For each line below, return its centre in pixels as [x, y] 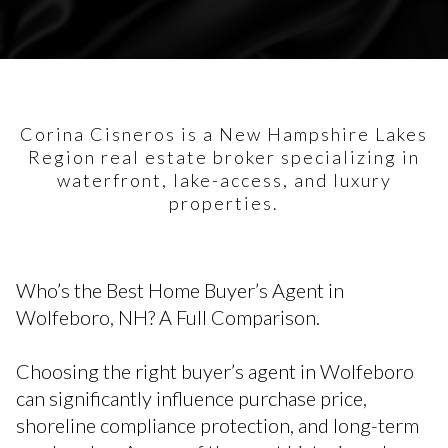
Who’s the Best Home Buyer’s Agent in [180, 290]
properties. [224, 203]
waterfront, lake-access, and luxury [224, 180]
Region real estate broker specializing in [224, 157]
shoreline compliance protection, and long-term [217, 424]
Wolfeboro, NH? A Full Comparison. [168, 317]
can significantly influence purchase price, [191, 397]
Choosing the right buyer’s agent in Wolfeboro [215, 370]
